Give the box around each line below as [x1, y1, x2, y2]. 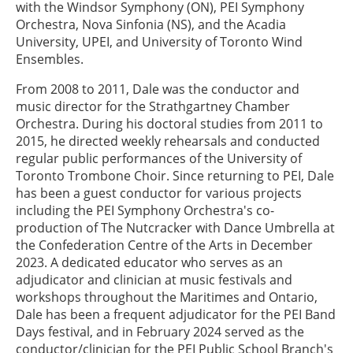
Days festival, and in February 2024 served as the [16, 323, 304, 340]
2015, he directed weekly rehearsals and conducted [16, 132, 320, 150]
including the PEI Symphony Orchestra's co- [16, 202, 274, 219]
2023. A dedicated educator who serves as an [16, 254, 283, 271]
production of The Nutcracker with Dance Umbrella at [16, 219, 335, 236]
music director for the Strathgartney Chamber [16, 98, 290, 115]
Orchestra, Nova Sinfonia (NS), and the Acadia [16, 16, 286, 33]
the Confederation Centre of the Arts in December [16, 236, 313, 254]
